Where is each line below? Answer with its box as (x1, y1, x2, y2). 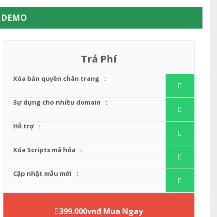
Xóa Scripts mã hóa (13, 145, 76, 154)
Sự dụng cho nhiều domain (13, 97, 101, 107)
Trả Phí (80, 52, 117, 65)
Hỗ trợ (13, 121, 34, 130)
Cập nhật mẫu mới (13, 169, 72, 178)
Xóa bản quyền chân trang (13, 74, 99, 83)
